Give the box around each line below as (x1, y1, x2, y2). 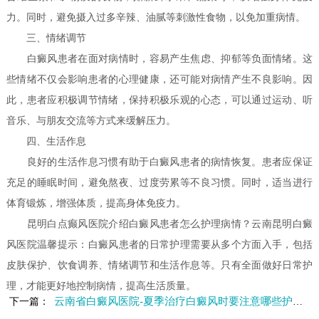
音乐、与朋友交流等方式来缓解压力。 (6, 115, 177, 127)
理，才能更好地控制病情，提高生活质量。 (6, 281, 197, 292)
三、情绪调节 (6, 33, 87, 44)
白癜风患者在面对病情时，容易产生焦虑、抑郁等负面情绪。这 (6, 53, 313, 65)
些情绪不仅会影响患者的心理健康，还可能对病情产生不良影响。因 (6, 74, 313, 85)
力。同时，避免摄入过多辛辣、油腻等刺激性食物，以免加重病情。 (6, 12, 306, 23)
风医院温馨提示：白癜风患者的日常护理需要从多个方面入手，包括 (6, 239, 313, 251)
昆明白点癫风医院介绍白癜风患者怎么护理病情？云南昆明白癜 (6, 219, 313, 230)
